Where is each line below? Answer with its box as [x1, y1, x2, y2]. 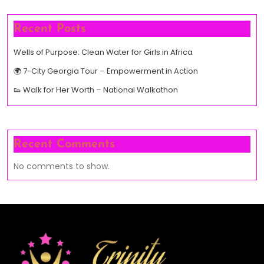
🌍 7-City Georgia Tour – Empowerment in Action [14, 65, 198, 77]
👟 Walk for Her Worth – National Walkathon [14, 84, 178, 95]
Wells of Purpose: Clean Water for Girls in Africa [14, 46, 193, 58]
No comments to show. [14, 160, 110, 172]
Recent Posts [14, 22, 86, 35]
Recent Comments [14, 138, 115, 150]
